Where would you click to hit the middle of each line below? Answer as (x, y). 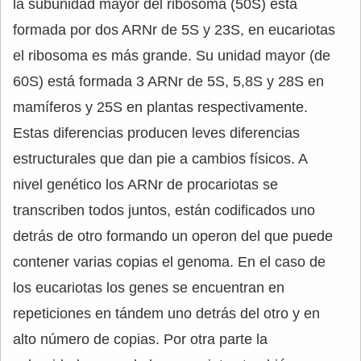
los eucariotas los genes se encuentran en (149, 288)
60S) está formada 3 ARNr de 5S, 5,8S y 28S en (168, 81)
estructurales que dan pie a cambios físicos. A (160, 159)
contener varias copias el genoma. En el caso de (169, 262)
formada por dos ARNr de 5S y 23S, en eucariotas (174, 30)
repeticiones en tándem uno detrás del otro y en (166, 313)
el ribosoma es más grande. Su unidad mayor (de (172, 56)
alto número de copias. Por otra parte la (140, 339)
